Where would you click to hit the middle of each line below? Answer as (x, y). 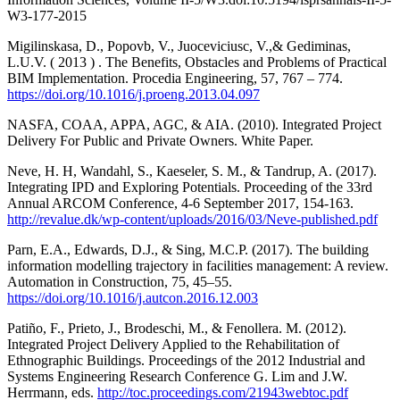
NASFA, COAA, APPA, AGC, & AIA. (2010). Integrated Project (194, 124)
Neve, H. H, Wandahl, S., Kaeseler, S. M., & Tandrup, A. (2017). (192, 171)
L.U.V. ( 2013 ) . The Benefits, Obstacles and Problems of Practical (197, 62)
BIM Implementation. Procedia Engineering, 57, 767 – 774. (175, 78)
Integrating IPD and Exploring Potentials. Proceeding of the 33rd (190, 187)
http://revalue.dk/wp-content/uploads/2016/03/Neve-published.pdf (192, 219)
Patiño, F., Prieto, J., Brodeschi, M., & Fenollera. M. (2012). (177, 328)
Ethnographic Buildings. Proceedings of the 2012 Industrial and (186, 360)
